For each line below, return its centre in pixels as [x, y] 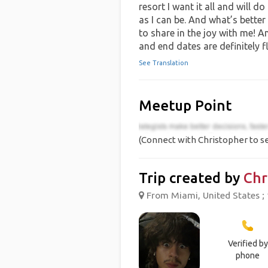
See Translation [163, 63]
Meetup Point [185, 106]
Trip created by [191, 178]
